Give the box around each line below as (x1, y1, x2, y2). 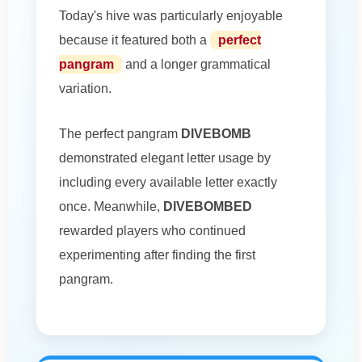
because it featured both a (59, 32, 210, 47)
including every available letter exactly (59, 175, 277, 189)
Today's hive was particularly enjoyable (59, 8, 283, 23)
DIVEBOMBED (163, 199, 252, 213)
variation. (59, 81, 112, 95)
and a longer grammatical (122, 57, 271, 71)
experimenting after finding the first (59, 247, 255, 262)
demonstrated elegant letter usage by (59, 150, 271, 165)
